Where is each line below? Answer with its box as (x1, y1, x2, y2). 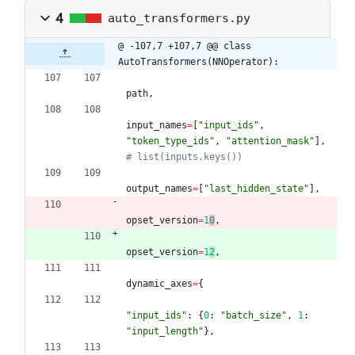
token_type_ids (132, 135, 209, 147)
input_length (132, 325, 198, 337)
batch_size (226, 309, 281, 321)
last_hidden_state (209, 182, 303, 194)
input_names (126, 119, 187, 131)
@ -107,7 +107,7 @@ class (118, 40, 251, 52)
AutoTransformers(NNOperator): (118, 55, 279, 67)
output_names (126, 182, 193, 194)
